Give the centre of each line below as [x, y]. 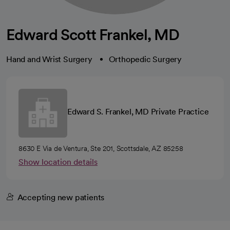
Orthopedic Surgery [145, 59]
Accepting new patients [61, 197]
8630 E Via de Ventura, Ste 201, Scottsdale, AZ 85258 [101, 148]
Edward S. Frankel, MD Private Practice [138, 112]
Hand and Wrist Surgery [49, 59]
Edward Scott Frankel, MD [93, 34]
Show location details [58, 162]
